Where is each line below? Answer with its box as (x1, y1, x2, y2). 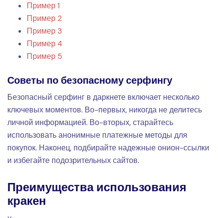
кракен (7, 193, 46, 209)
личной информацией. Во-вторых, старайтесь (7, 117, 173, 127)
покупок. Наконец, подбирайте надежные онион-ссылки (7, 142, 209, 153)
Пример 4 (27, 38, 62, 49)
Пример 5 (27, 51, 62, 61)
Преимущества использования (7, 180, 186, 195)
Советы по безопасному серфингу (7, 73, 172, 87)
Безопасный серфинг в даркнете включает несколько (7, 91, 200, 102)
